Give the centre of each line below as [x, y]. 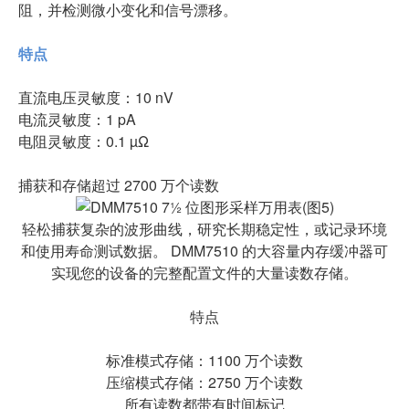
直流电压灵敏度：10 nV [96, 97]
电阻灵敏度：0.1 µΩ [84, 141]
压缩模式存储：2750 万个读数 [204, 382]
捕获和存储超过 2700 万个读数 [119, 185]
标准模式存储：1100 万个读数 [204, 360]
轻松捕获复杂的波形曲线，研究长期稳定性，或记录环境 [204, 229]
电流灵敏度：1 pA [77, 119]
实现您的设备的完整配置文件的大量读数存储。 [204, 273]
